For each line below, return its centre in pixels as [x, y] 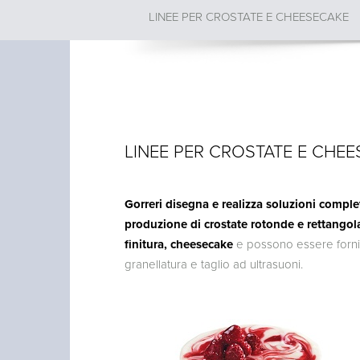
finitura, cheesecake [178, 244]
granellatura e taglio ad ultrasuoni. [213, 264]
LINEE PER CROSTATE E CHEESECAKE [248, 16]
